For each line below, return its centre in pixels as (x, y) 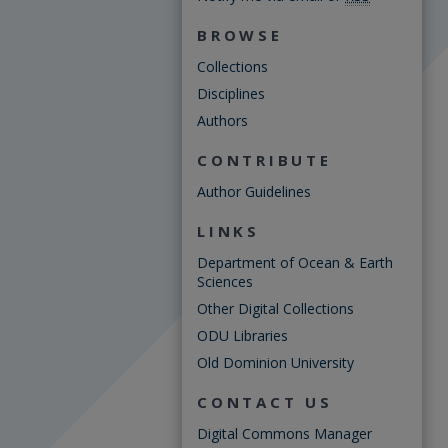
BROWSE (240, 35)
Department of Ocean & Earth (295, 262)
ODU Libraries (242, 335)
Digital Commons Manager (284, 433)
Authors (222, 120)
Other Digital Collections (275, 308)
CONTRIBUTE (264, 160)
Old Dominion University (275, 362)
